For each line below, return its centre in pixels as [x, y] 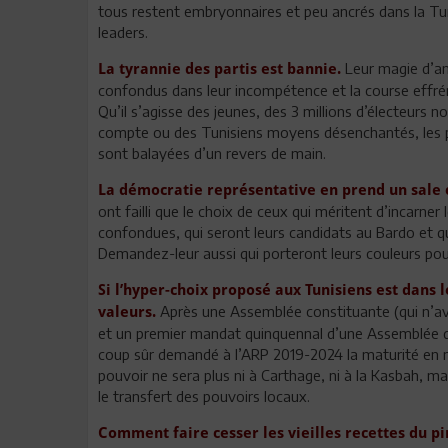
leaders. [123, 31]
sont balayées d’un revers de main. [212, 152]
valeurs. [129, 311]
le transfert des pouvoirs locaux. [204, 395]
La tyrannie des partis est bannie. [219, 68]
